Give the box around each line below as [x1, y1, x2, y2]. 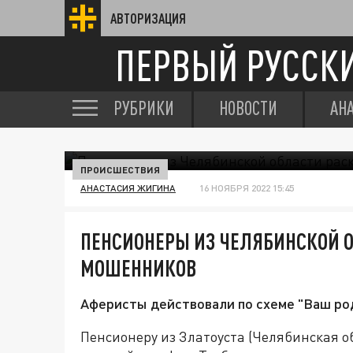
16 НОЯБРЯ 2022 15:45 [199, 182, 294, 194]
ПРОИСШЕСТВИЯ [80, 164, 160, 175]
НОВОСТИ [219, 97, 277, 119]
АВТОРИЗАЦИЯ [110, 10, 186, 26]
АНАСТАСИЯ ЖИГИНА [80, 182, 176, 194]
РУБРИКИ [113, 97, 174, 119]
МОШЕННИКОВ [80, 255, 197, 281]
